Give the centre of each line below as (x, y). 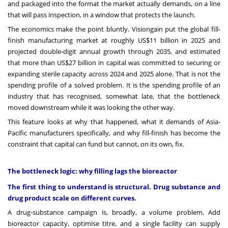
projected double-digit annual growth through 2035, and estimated (114, 52)
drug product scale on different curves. (72, 198)
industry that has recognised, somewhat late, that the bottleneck (114, 96)
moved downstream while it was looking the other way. (91, 108)
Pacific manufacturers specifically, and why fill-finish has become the (114, 133)
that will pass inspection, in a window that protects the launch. (102, 15)
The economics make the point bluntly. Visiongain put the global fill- (114, 29)
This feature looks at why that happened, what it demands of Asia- (114, 122)
